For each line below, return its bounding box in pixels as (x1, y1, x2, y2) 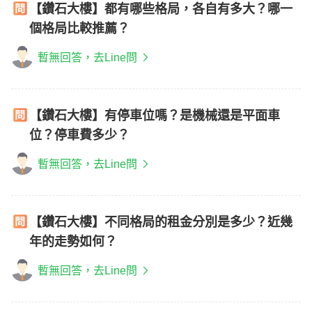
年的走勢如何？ (29, 235, 117, 249)
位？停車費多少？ (29, 128, 130, 142)
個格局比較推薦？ (29, 22, 130, 36)
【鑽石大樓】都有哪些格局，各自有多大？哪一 (29, 2, 292, 16)
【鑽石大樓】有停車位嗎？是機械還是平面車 (29, 109, 280, 123)
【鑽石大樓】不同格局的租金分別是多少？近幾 (29, 215, 292, 229)
